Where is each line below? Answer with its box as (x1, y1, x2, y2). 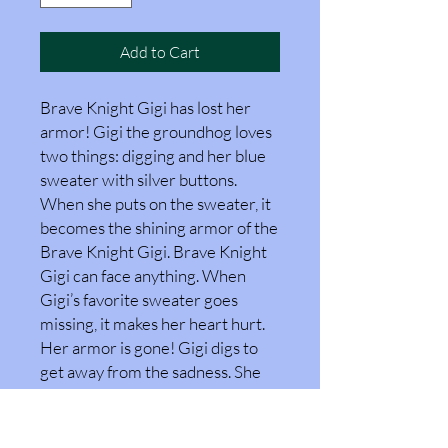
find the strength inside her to (40, 408, 250, 430)
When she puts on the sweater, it (40, 192, 271, 214)
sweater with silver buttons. (40, 168, 237, 190)
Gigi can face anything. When (40, 264, 246, 286)
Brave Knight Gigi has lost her (40, 96, 251, 118)
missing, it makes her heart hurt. (40, 312, 265, 334)
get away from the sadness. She (40, 360, 261, 382)
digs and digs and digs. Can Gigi (40, 384, 259, 406)
